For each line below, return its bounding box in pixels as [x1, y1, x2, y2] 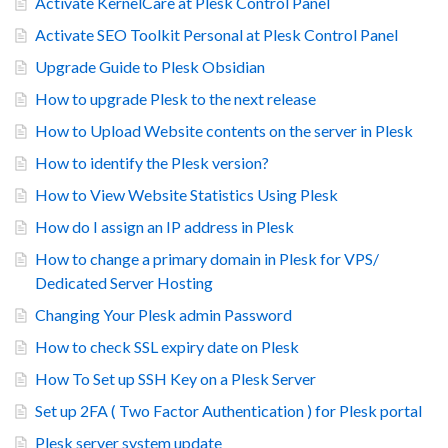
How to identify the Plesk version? [35, 152, 269, 172]
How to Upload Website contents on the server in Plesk [35, 120, 413, 140]
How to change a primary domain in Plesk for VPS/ [35, 248, 379, 268]
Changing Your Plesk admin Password [35, 304, 292, 324]
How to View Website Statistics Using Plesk [35, 184, 338, 204]
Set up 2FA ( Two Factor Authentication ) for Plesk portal [35, 400, 422, 420]
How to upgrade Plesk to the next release [35, 88, 316, 108]
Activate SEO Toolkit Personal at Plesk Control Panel [35, 24, 398, 44]
